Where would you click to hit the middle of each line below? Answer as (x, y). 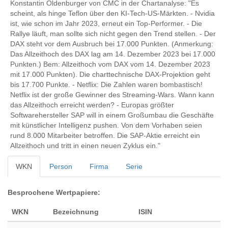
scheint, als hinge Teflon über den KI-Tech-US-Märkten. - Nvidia (112, 13)
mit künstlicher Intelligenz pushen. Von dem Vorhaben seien (106, 125)
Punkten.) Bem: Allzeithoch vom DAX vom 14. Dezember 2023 (110, 64)
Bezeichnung (76, 212)
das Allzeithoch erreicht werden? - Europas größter (92, 105)
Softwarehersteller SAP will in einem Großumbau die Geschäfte (112, 115)
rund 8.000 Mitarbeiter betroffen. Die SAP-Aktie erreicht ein (105, 135)
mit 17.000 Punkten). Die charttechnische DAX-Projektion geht (110, 74)
